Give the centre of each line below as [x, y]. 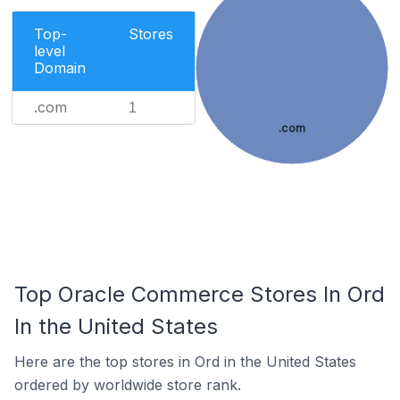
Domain [60, 68]
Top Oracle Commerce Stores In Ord [200, 294]
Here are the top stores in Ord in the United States [185, 362]
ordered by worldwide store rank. [128, 385]
